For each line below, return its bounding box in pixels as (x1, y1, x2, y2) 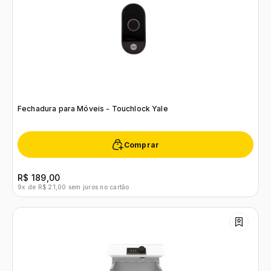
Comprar (123, 140, 160, 149)
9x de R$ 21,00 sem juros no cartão (18, 183, 129, 191)
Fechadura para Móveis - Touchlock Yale (18, 104, 168, 113)
